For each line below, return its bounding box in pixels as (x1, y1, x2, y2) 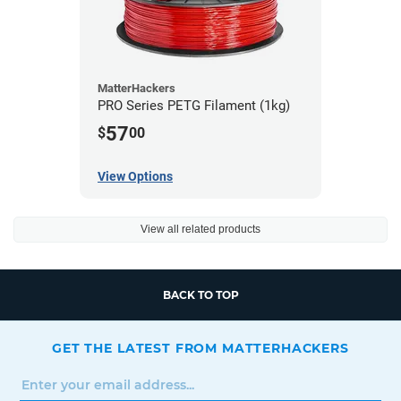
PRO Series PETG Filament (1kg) (98, 98, 290, 115)
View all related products (141, 222, 260, 235)
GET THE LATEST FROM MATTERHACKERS (52, 339, 349, 356)
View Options (98, 168, 173, 183)
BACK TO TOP (162, 287, 239, 302)
